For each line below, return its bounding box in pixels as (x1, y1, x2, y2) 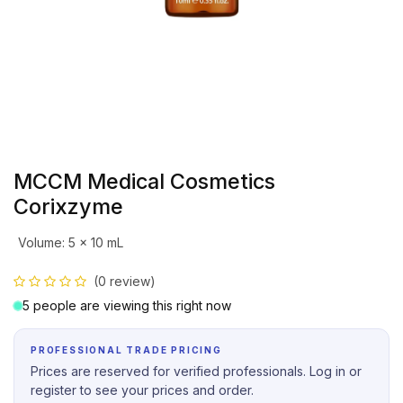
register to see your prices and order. (31, 382, 254, 398)
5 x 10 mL (67, 235, 123, 250)
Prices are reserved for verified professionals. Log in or (31, 363, 362, 379)
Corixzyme (13, 193, 123, 219)
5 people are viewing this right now (22, 298, 231, 313)
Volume (17, 235, 62, 250)
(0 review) (94, 273, 156, 289)
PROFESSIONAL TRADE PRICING (31, 345, 222, 355)
